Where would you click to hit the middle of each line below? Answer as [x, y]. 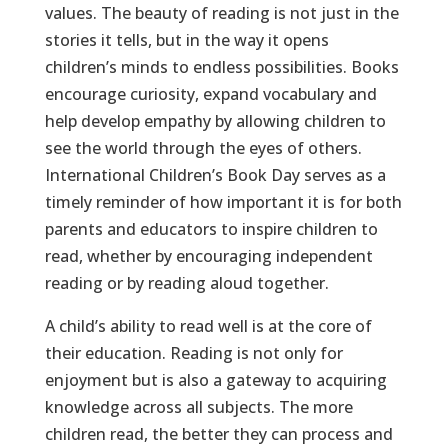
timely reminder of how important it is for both [223, 202]
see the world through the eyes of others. [203, 148]
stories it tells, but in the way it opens [186, 40]
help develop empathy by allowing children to [215, 121]
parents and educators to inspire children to [211, 229]
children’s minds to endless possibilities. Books [221, 67]
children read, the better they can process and [218, 434]
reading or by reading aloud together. [186, 283]
